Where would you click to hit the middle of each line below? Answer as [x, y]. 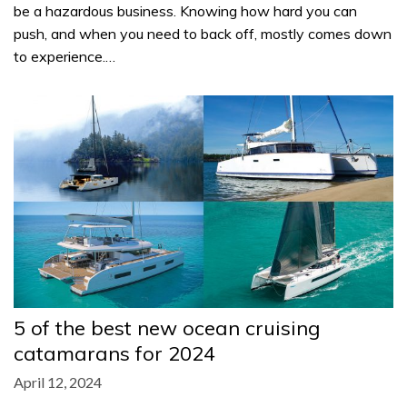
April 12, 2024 [58, 382]
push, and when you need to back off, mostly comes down [203, 33]
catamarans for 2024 [114, 354]
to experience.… [65, 56]
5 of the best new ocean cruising [167, 328]
